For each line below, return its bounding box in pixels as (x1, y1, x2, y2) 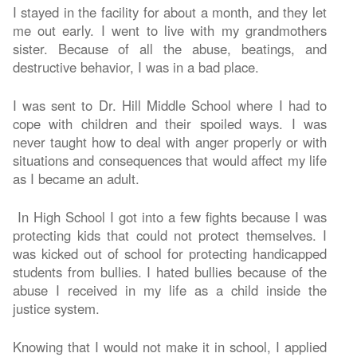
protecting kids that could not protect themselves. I (12, 225, 327, 245)
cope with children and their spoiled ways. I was (12, 113, 327, 133)
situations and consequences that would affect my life (12, 150, 327, 170)
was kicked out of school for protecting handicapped (12, 243, 327, 263)
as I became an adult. (12, 168, 139, 188)
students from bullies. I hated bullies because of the (12, 261, 327, 281)
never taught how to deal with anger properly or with (12, 131, 327, 151)
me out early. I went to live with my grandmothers (12, 20, 327, 40)
